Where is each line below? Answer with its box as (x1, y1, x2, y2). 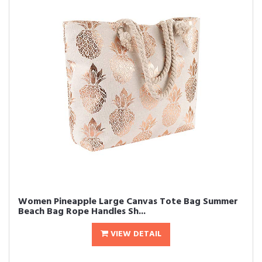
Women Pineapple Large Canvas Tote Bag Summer (18, 194, 238, 209)
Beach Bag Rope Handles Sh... (18, 204, 146, 219)
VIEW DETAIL (108, 227, 161, 241)
